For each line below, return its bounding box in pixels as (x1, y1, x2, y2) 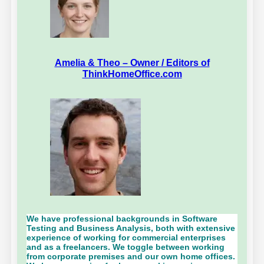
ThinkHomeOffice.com (82, 68, 182, 79)
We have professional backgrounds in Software (27, 213, 218, 223)
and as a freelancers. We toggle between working (27, 242, 225, 252)
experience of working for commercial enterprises (27, 232, 226, 242)
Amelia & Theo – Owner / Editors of (54, 57, 210, 68)
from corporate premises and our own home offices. (27, 251, 236, 261)
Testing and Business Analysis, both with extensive (27, 223, 236, 233)
